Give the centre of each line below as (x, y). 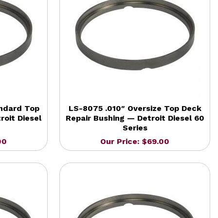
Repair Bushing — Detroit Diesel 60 (135, 118)
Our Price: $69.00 (135, 141)
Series (135, 127)
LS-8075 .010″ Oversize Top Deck (135, 108)
